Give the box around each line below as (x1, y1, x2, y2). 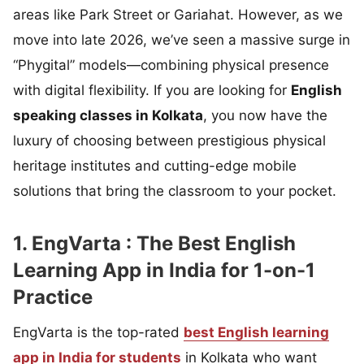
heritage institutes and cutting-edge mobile (13, 157, 297, 174)
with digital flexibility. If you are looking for (13, 81, 291, 98)
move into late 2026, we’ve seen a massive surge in (13, 31, 350, 48)
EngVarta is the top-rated (13, 323, 184, 340)
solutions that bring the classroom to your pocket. (13, 182, 336, 199)
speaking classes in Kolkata (13, 106, 203, 123)
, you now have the (203, 106, 327, 123)
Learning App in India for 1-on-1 (13, 258, 315, 282)
